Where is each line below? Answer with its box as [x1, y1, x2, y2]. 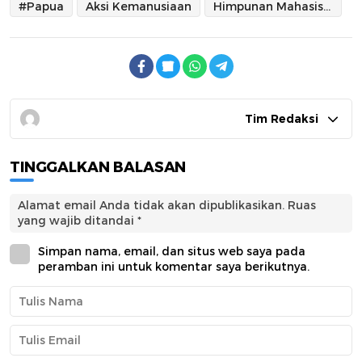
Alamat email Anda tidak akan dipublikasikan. [18, 198, 284, 213]
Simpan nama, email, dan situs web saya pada [38, 244, 305, 259]
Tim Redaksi [245, 112, 318, 127]
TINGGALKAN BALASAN [10, 158, 187, 177]
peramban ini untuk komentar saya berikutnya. [38, 259, 309, 275]
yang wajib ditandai [18, 213, 137, 229]
